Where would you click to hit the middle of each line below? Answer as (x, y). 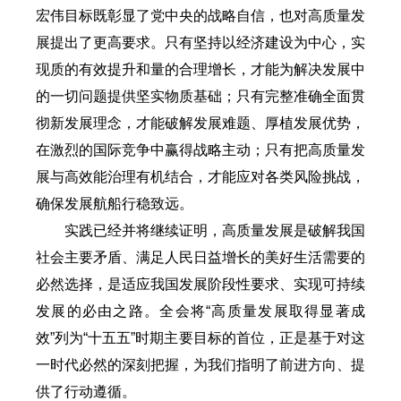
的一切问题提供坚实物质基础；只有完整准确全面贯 (200, 96)
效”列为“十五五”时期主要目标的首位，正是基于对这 (200, 337)
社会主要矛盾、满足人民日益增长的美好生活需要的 (200, 257)
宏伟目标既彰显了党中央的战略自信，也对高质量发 (200, 15)
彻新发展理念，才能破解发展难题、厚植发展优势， (200, 123)
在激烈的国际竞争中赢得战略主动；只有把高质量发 (200, 149)
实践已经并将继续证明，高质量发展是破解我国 (215, 230)
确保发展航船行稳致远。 (115, 203)
